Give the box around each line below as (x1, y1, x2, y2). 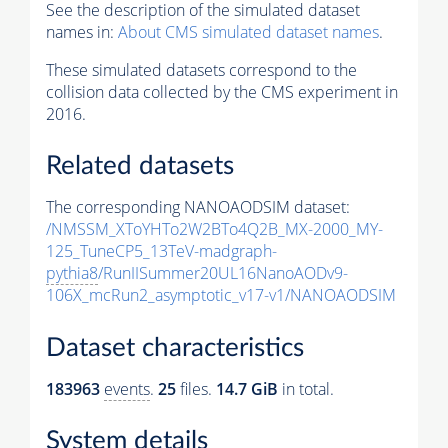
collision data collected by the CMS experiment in (46, 80, 398, 103)
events (104, 377, 150, 400)
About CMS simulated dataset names (118, 20, 379, 43)
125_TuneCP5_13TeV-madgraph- (46, 240, 277, 263)
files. (176, 377, 216, 400)
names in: (46, 20, 118, 43)
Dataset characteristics (46, 334, 304, 361)
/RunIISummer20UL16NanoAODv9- (98, 262, 348, 285)
